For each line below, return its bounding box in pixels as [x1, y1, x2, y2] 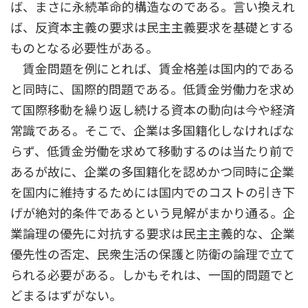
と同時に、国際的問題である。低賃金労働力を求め [10, 82, 294, 98]
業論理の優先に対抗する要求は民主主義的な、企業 [10, 226, 295, 242]
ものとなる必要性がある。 [10, 41, 158, 56]
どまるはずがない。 [10, 288, 122, 304]
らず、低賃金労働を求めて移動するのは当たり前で [10, 144, 294, 159]
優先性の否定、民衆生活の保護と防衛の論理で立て [10, 247, 295, 263]
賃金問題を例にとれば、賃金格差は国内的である [10, 61, 295, 77]
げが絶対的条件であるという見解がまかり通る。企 [10, 206, 295, 221]
